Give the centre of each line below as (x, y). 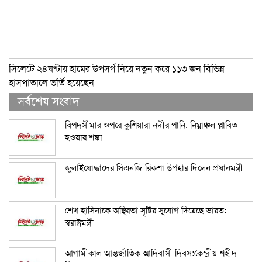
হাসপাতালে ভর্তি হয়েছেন (51, 83)
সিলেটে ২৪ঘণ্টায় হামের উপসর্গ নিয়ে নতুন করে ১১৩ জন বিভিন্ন (117, 69)
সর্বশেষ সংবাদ (48, 101)
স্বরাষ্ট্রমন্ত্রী (79, 223)
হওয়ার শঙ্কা (84, 137)
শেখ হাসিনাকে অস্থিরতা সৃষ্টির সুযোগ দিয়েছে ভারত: (146, 210)
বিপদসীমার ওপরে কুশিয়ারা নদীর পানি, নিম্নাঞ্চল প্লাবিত (151, 125)
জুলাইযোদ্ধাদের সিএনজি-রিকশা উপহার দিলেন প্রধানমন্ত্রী (154, 168)
